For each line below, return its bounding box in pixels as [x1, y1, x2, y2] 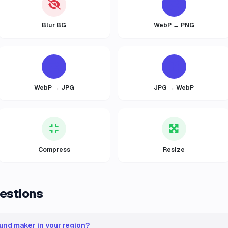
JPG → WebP [154, 83, 194, 92]
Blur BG [42, 21, 67, 30]
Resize [163, 146, 185, 154]
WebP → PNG [153, 21, 194, 30]
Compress [38, 146, 70, 154]
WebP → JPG [34, 83, 74, 92]
